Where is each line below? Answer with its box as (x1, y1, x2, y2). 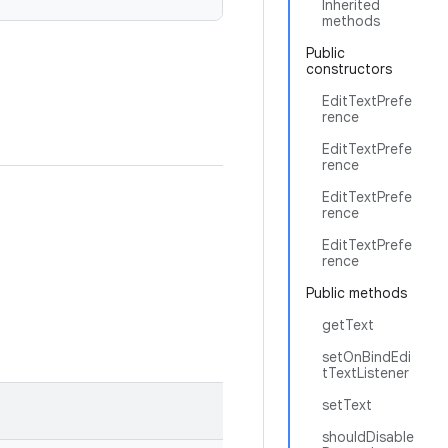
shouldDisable (322, 428, 414, 446)
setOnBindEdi (322, 348, 411, 366)
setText (322, 396, 372, 414)
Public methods (306, 284, 407, 302)
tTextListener (322, 364, 409, 382)
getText (322, 316, 374, 334)
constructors (306, 60, 392, 78)
